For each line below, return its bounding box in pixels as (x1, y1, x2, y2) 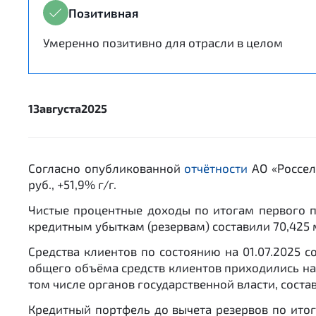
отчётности (184, 161, 248, 175)
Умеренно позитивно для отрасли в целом (43, 35, 283, 49)
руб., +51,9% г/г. (28, 177, 116, 191)
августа (39, 102, 81, 115)
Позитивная (68, 5, 138, 20)
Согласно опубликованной (28, 161, 185, 175)
